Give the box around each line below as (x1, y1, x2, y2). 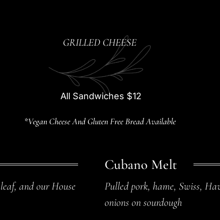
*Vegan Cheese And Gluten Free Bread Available (24, 115, 176, 127)
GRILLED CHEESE (63, 36, 137, 49)
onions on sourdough (105, 195, 182, 209)
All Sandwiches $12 (60, 90, 141, 101)
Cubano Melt (105, 156, 177, 173)
